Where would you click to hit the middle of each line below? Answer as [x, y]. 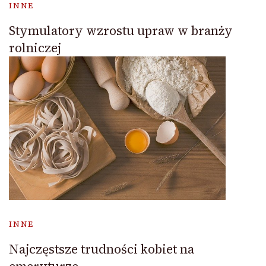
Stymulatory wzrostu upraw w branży [121, 31]
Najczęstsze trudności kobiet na [102, 249]
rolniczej [35, 48]
